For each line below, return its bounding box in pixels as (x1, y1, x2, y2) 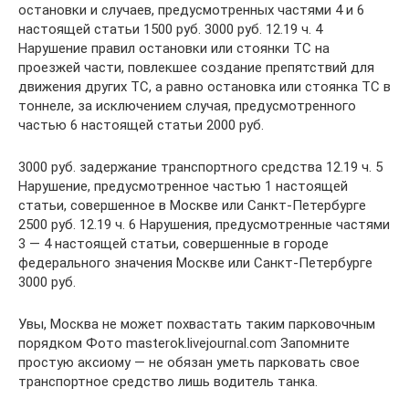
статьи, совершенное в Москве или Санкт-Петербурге (18, 196, 366, 214)
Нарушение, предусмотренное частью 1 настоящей (18, 177, 348, 194)
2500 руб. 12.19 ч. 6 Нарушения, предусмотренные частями (18, 215, 390, 233)
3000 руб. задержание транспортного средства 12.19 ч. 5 (18, 158, 383, 175)
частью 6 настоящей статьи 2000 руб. (18, 116, 264, 133)
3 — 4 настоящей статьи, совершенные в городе (18, 235, 329, 252)
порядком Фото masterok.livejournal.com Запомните (18, 334, 350, 351)
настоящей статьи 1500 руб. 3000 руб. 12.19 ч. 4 (18, 20, 322, 37)
